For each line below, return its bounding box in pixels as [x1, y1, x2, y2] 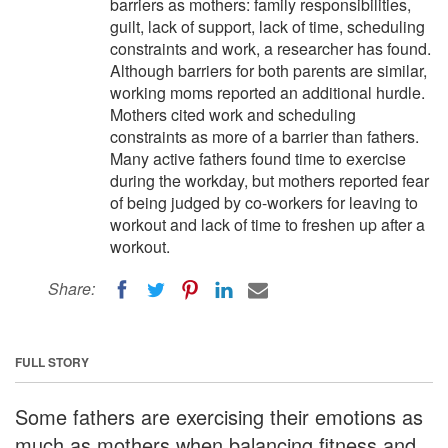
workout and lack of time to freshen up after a [110, 213, 425, 236]
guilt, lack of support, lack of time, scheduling [110, 15, 425, 38]
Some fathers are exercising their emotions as [15, 401, 423, 431]
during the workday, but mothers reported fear [110, 169, 429, 192]
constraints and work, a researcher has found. [110, 37, 431, 60]
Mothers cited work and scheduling [110, 103, 356, 126]
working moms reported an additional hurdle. [110, 81, 425, 104]
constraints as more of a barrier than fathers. [110, 125, 419, 148]
